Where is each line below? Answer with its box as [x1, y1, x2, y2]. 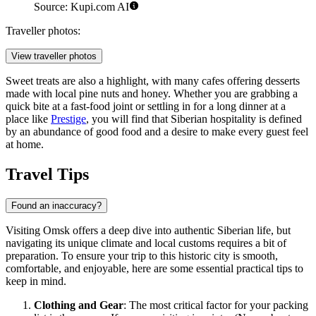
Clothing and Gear [34, 298, 123, 311]
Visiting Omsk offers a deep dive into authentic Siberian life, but [6, 224, 291, 236]
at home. [6, 138, 44, 151]
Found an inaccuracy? [11, 200, 102, 211]
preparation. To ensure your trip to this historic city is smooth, [6, 249, 278, 262]
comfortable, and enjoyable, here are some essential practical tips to [6, 262, 303, 274]
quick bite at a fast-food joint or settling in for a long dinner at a [6, 100, 286, 113]
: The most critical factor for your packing [123, 298, 308, 311]
